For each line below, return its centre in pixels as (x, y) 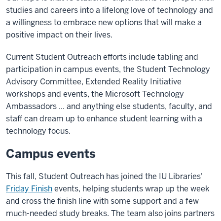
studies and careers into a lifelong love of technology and (110, 10)
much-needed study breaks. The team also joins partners (110, 213)
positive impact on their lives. (59, 35)
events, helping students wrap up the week (131, 189)
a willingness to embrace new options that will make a (104, 22)
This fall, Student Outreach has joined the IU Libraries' (104, 176)
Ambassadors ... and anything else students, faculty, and (109, 106)
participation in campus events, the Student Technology (108, 69)
